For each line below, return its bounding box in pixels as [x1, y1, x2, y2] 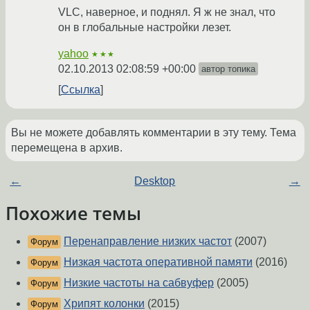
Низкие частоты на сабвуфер [64, 277, 214, 289]
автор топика [201, 64, 255, 75]
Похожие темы [6, 201, 141, 226]
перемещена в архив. [11, 142, 122, 154]
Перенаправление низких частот [64, 235, 232, 248]
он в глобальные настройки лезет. [58, 21, 231, 34]
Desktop [134, 175, 176, 188]
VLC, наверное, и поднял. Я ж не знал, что [58, 6, 275, 19]
